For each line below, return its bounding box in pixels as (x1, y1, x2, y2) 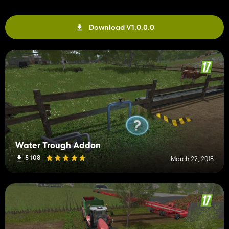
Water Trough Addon (15, 142, 101, 150)
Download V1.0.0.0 (88, 22, 154, 32)
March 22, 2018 (171, 154, 214, 163)
